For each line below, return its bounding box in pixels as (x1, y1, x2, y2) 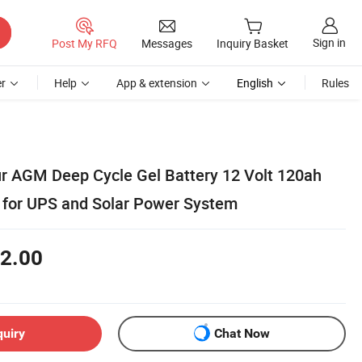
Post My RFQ (52, 35, 117, 51)
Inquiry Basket (217, 36, 288, 52)
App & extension (116, 75, 197, 90)
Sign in (313, 35, 346, 51)
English (237, 75, 273, 90)
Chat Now (214, 326, 270, 342)
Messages (141, 35, 192, 51)
